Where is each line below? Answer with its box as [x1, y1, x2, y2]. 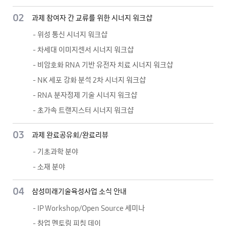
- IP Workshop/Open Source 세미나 [33, 204, 145, 213]
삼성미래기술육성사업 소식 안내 [32, 187, 127, 196]
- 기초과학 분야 [33, 147, 78, 156]
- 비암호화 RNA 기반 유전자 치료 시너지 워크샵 [33, 61, 173, 70]
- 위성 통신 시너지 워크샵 [33, 30, 107, 39]
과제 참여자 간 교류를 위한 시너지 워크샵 [32, 14, 152, 23]
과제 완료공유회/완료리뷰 [32, 131, 108, 140]
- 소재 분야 [33, 162, 65, 172]
